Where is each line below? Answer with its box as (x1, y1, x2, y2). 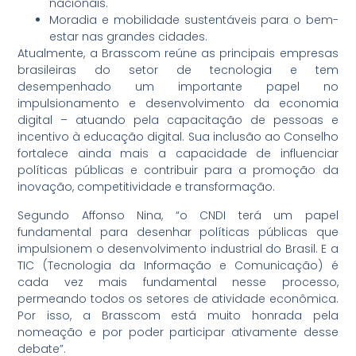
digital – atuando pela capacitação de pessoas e (17, 112, 339, 129)
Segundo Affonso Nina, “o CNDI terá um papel (17, 207, 339, 223)
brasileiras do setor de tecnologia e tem (17, 62, 339, 79)
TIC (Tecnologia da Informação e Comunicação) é (17, 257, 339, 273)
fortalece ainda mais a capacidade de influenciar (17, 145, 339, 162)
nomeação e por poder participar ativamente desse (17, 323, 339, 340)
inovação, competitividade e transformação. (17, 179, 276, 195)
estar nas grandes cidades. (49, 29, 208, 45)
